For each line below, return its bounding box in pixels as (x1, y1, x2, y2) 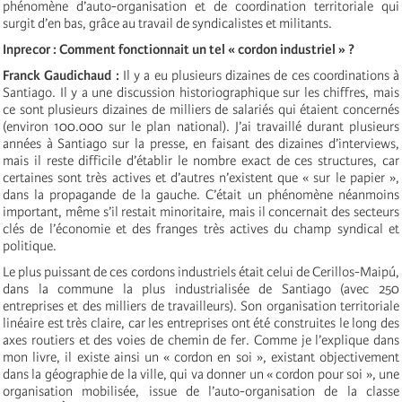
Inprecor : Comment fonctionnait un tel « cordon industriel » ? (3, 40, 354, 57)
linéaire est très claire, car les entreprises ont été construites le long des (3, 314, 399, 331)
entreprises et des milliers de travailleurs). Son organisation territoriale (3, 297, 399, 314)
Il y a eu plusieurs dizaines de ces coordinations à (118, 66, 399, 83)
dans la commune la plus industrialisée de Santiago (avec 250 (3, 280, 399, 297)
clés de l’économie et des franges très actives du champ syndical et (3, 220, 399, 237)
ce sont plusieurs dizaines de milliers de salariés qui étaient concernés (3, 100, 399, 118)
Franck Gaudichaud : (3, 66, 119, 83)
